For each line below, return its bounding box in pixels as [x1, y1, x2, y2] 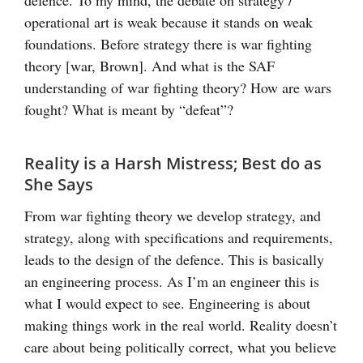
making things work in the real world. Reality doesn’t [24, 314, 337, 335]
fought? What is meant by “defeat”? [24, 99, 233, 119]
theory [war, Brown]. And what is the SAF [24, 55, 275, 75]
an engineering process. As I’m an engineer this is [24, 271, 319, 291]
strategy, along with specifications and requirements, [24, 227, 333, 247]
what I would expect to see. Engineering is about [24, 293, 310, 313]
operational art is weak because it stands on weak [24, 11, 313, 32]
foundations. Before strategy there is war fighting [24, 33, 312, 53]
